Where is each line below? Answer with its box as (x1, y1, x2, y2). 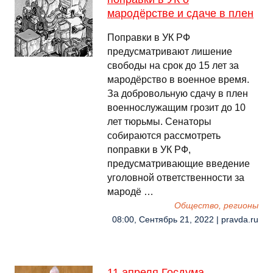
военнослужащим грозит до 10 (107, 102, 246, 113)
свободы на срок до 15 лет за (107, 60, 239, 71)
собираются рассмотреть (107, 130, 221, 141)
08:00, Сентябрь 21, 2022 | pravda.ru (112, 215, 258, 224)
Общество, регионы (174, 201, 258, 210)
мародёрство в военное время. (107, 74, 249, 85)
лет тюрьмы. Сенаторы (107, 116, 211, 127)
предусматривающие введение (107, 158, 250, 169)
